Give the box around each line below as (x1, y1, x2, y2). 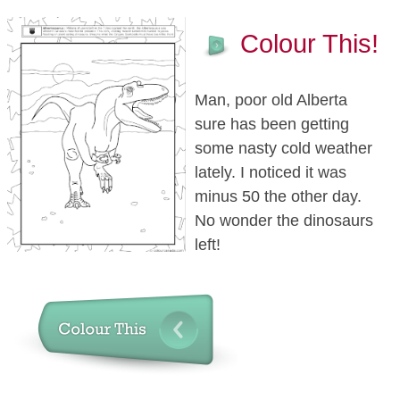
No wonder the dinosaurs (195, 212, 373, 230)
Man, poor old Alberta (195, 91, 347, 110)
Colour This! (240, 29, 379, 59)
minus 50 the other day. (195, 187, 362, 206)
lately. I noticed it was (195, 163, 346, 182)
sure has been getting (195, 115, 349, 134)
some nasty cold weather (195, 139, 372, 158)
